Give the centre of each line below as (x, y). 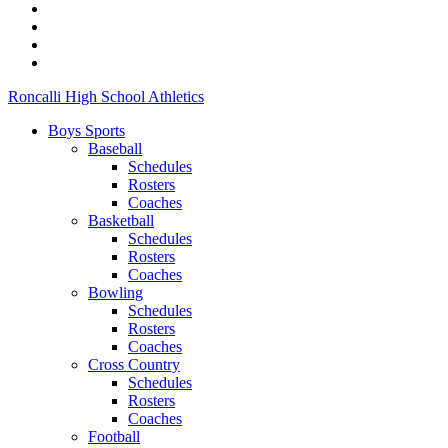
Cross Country (134, 364)
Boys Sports (86, 130)
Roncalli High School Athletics (106, 96)
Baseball (115, 148)
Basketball (121, 220)
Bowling (115, 292)
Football (114, 436)
